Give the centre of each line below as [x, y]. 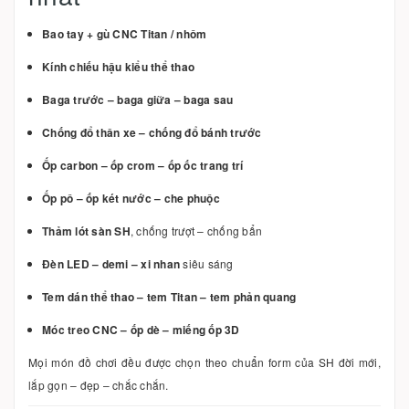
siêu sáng [207, 263]
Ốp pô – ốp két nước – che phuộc [131, 198]
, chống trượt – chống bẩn [196, 230]
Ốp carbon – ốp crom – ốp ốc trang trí [143, 165]
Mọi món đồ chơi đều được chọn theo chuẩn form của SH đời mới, [204, 362]
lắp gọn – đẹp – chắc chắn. [99, 384]
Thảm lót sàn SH [86, 231]
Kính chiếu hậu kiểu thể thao [118, 66]
